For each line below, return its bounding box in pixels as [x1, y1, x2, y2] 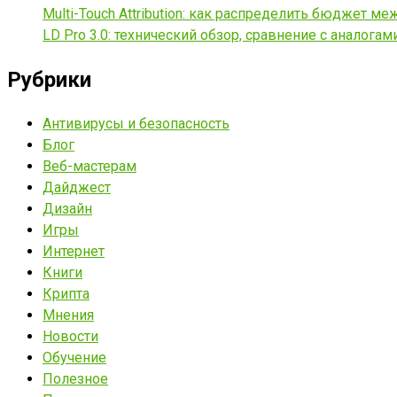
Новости [43, 327, 98, 345]
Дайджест [43, 178, 111, 196]
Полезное [43, 370, 108, 387]
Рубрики [7, 66, 91, 92]
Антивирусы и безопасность [43, 114, 230, 132]
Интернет [43, 242, 105, 260]
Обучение [43, 348, 106, 366]
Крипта [43, 284, 90, 302]
